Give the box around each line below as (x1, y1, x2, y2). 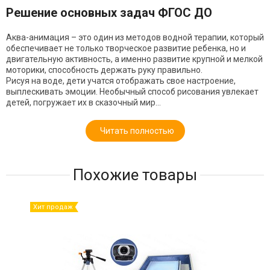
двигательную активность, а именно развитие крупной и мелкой (6, 54, 263, 64)
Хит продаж (33, 202, 73, 211)
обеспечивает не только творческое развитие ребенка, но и (6, 43, 246, 53)
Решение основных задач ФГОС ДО (6, 5, 212, 20)
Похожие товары (73, 165, 197, 184)
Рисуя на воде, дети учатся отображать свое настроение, (6, 75, 236, 86)
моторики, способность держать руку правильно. (6, 64, 202, 75)
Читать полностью (96, 125, 174, 136)
